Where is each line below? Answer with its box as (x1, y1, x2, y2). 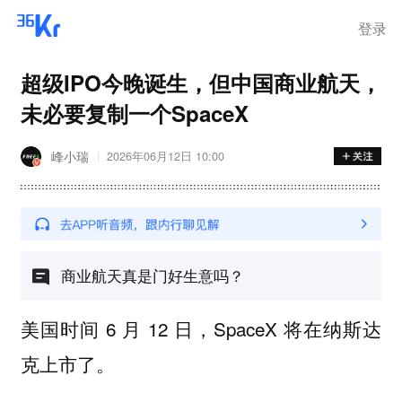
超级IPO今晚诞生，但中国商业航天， (20, 66, 381, 98)
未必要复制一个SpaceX (20, 97, 249, 128)
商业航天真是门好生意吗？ (60, 263, 244, 286)
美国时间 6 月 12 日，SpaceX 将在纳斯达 (20, 314, 382, 342)
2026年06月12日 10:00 (106, 148, 224, 165)
